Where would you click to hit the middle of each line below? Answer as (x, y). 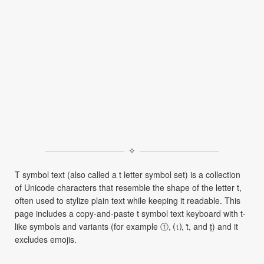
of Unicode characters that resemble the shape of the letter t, (128, 187)
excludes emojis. (46, 239)
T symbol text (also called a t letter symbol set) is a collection (128, 174)
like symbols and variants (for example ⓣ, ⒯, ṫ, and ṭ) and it (126, 226)
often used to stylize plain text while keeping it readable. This (128, 200)
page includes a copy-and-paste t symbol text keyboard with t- (130, 213)
